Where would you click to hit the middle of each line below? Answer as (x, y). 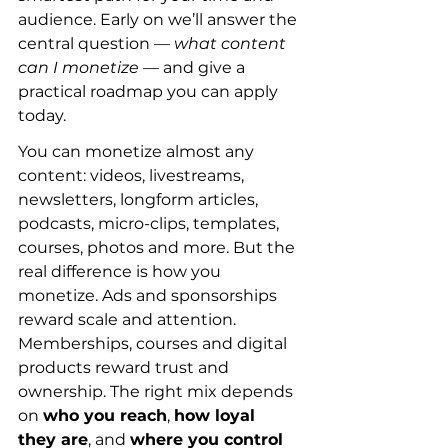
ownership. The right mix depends (157, 391)
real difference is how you (121, 271)
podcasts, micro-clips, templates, (150, 223)
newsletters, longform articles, (140, 199)
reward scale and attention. (129, 319)
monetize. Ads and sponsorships (149, 295)
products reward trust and (125, 367)
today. (42, 115)
